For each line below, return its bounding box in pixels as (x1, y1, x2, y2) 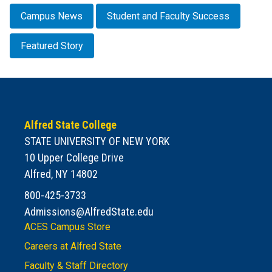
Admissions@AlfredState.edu (24, 205, 154, 219)
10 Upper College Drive (24, 151, 124, 165)
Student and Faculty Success (107, 10, 229, 22)
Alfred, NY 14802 (24, 168, 98, 181)
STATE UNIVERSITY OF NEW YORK (24, 135, 169, 148)
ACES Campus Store (24, 221, 110, 233)
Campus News (21, 10, 83, 22)
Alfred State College (24, 118, 117, 132)
